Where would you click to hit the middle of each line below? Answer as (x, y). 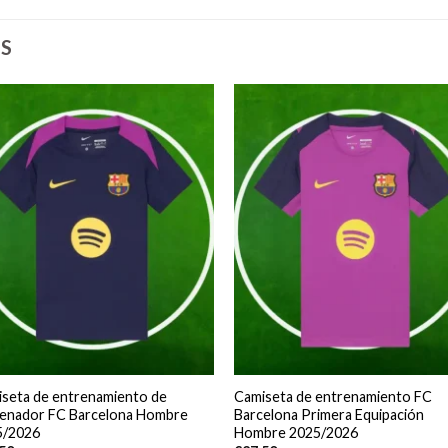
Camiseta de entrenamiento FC (332, 396)
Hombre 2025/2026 (295, 432)
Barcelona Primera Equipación (328, 414)
